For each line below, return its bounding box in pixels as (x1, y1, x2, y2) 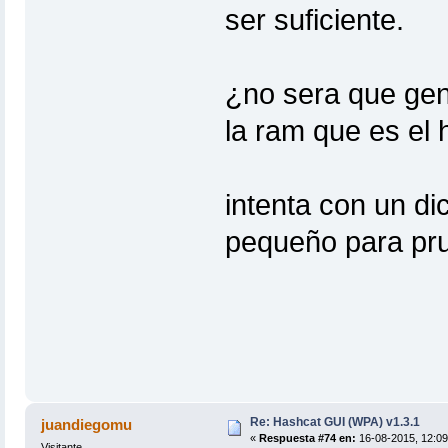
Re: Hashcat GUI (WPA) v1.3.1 (249, 415, 420, 430)
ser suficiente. (224, 4, 404, 37)
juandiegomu (41, 416, 133, 434)
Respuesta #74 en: (258, 432, 356, 445)
